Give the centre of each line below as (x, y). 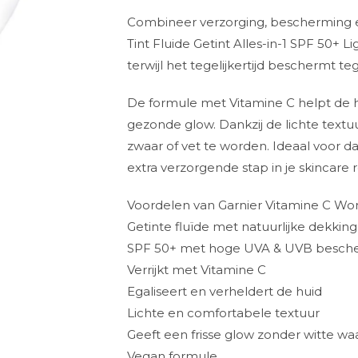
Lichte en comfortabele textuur (224, 313)
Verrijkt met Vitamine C (197, 270)
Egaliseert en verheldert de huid (225, 292)
